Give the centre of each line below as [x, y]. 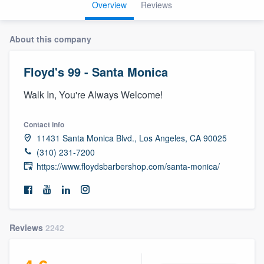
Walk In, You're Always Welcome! [93, 94]
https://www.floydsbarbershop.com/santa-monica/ [128, 166]
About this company [50, 39]
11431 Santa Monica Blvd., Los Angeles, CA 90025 [132, 138]
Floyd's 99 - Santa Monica [96, 71]
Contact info [44, 124]
